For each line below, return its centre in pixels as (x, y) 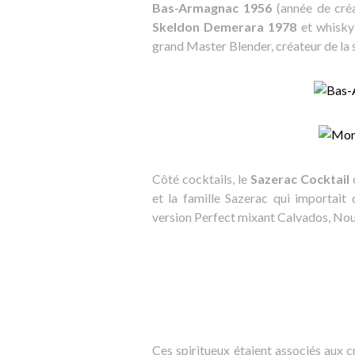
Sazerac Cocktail (300, 179)
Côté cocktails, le (201, 179)
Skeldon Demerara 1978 (225, 27)
